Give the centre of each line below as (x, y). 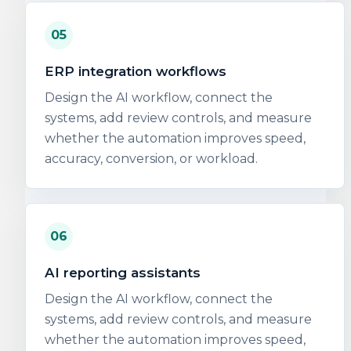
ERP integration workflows (136, 71)
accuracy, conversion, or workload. (151, 159)
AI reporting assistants (123, 273)
